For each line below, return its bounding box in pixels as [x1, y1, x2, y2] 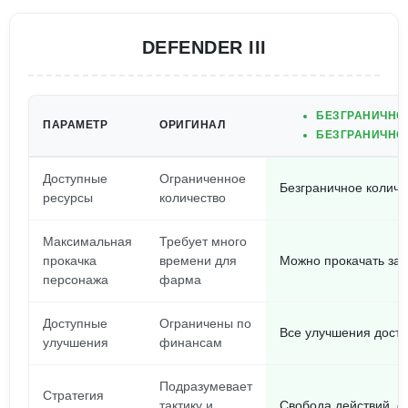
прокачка [43, 253, 97, 268]
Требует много [159, 234, 247, 249]
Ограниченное [159, 171, 246, 186]
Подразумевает [159, 379, 252, 393]
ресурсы [43, 190, 93, 205]
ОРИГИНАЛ [159, 118, 225, 131]
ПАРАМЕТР [43, 118, 107, 131]
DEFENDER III [141, 37, 267, 57]
